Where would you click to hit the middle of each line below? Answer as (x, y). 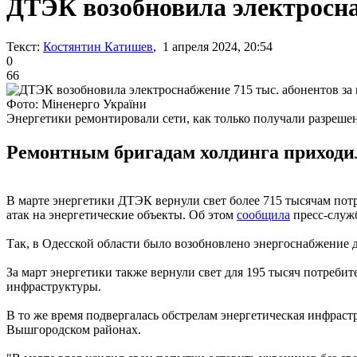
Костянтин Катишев (98, 46)
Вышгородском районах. (74, 329)
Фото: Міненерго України (76, 104)
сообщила (263, 214)
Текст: (23, 46)
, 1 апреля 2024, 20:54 (213, 46)
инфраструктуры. (54, 286)
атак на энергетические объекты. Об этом (122, 214)
